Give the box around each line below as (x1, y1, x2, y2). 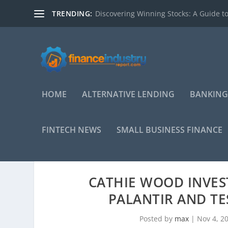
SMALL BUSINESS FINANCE (117, 124, 223, 135)
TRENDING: (52, 8, 93, 18)
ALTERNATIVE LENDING (82, 89, 175, 100)
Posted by (139, 214, 175, 224)
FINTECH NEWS (42, 124, 102, 135)
